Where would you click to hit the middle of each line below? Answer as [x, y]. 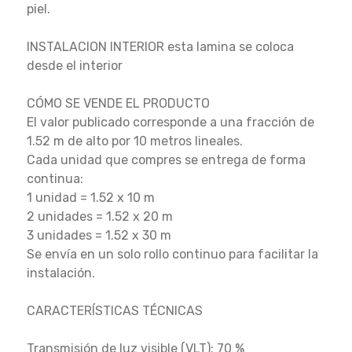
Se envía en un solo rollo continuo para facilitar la [172, 254]
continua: [55, 178]
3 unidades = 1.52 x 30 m [99, 235]
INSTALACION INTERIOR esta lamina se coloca [160, 46]
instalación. [60, 273]
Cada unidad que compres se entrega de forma [166, 159]
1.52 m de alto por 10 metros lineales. [134, 141]
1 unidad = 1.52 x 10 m [90, 197]
